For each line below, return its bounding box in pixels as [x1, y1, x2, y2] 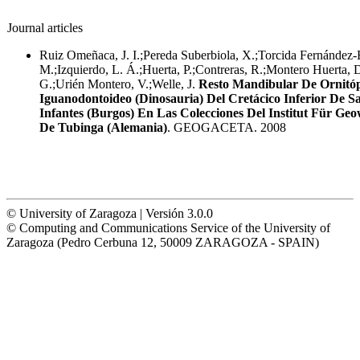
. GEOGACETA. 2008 [167, 120, 286, 134]
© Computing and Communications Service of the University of [6, 220, 330, 235]
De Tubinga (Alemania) [39, 120, 167, 134]
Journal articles [7, 20, 83, 35]
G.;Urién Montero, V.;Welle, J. [39, 76, 198, 91]
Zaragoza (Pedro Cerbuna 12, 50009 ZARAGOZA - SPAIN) [6, 235, 322, 249]
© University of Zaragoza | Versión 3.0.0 [6, 206, 213, 220]
